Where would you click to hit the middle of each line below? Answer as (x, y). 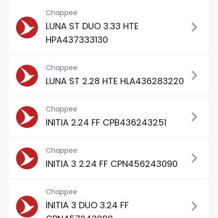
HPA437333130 (77, 40)
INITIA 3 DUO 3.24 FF (87, 205)
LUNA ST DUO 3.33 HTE (92, 26)
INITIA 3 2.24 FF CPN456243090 (112, 164)
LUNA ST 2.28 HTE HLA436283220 (115, 81)
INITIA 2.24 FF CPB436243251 (106, 122)
